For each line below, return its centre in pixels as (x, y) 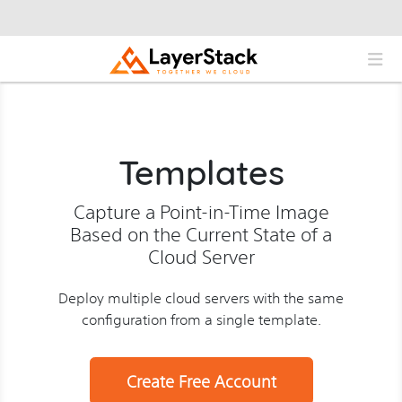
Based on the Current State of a (201, 233)
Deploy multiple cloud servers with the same (201, 297)
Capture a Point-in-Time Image (201, 210)
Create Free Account (201, 381)
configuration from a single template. (201, 319)
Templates (201, 172)
